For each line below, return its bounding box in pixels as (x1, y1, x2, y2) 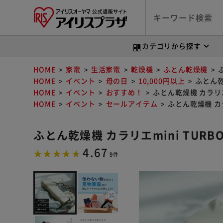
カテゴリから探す (141, 41, 201, 51)
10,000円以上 (138, 76, 185, 86)
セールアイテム (106, 99, 158, 109)
